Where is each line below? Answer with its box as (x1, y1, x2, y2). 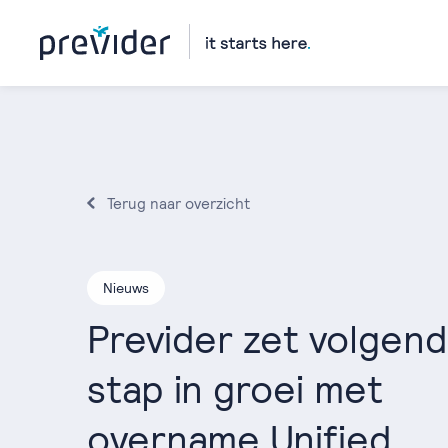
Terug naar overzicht (107, 194, 250, 213)
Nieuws (103, 279, 149, 297)
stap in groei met (87, 365, 383, 414)
